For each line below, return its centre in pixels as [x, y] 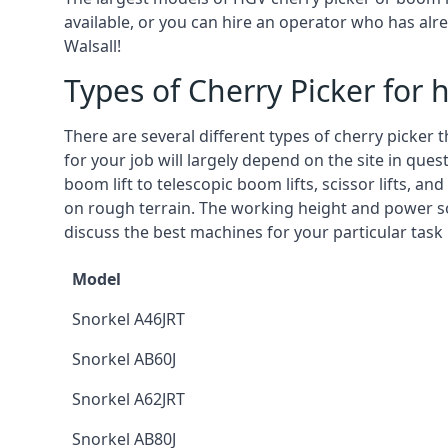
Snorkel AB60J [124, 359]
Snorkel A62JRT [128, 399]
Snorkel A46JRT [128, 319]
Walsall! [92, 46]
